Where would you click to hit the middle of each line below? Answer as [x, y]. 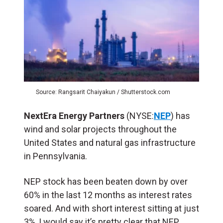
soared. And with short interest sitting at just [111, 208]
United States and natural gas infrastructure [110, 142]
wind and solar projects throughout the [100, 129]
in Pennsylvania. [56, 156]
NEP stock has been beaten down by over [106, 181]
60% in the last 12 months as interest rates [108, 195]
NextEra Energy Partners [74, 115]
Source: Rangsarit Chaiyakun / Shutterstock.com [103, 92]
